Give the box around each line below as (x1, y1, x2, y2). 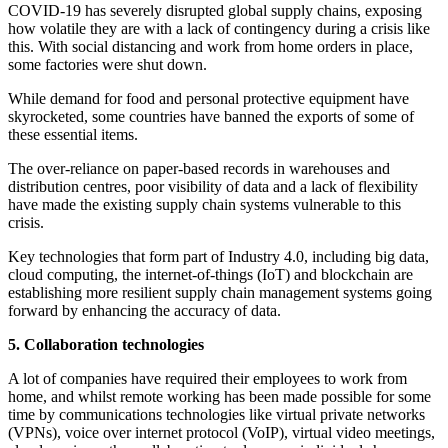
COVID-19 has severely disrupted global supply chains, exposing (8, 2, 422, 20)
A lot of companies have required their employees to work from (8, 370, 407, 388)
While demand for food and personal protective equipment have (8, 90, 409, 108)
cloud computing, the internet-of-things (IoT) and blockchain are (8, 266, 413, 284)
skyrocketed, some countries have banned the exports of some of (8, 108, 414, 126)
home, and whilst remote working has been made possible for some (8, 388, 431, 406)
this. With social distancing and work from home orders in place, (8, 38, 413, 56)
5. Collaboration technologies (8, 336, 204, 354)
